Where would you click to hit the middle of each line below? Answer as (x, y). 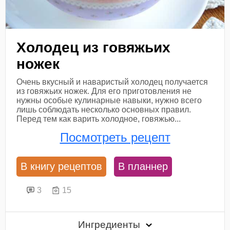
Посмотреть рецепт (115, 137)
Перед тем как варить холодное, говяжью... (99, 119)
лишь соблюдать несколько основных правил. (104, 109)
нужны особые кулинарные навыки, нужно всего (109, 100)
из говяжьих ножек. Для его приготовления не (104, 91)
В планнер (143, 166)
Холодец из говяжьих (94, 47)
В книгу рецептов (62, 166)
